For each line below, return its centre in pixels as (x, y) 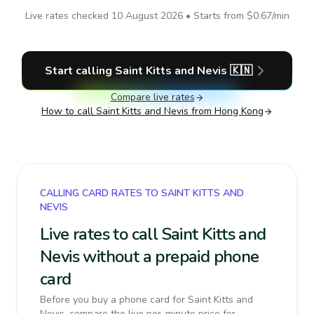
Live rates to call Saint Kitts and (153, 234)
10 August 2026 (147, 16)
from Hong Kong (226, 111)
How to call (69, 111)
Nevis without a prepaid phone (150, 257)
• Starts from (214, 16)
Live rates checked (68, 16)
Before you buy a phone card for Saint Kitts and (146, 300)
